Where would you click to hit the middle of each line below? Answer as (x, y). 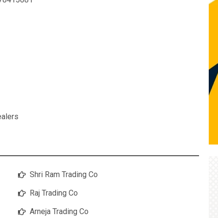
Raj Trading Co (54, 193)
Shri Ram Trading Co (64, 175)
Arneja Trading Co (59, 212)
